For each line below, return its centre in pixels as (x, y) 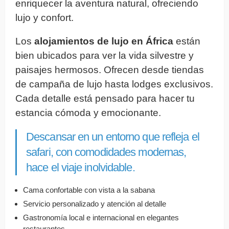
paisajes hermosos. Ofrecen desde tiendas (110, 70)
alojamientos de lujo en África (104, 41)
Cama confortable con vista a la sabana (89, 190)
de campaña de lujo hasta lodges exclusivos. (114, 84)
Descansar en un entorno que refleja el (113, 136)
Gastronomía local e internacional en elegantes (101, 217)
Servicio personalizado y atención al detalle (95, 203)
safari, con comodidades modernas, (106, 152)
